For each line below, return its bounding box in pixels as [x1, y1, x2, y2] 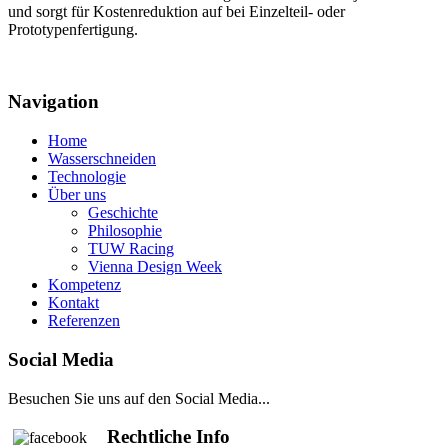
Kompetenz [48, 276, 121, 294]
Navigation [8, 91, 99, 113]
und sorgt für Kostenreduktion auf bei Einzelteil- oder [8, 2, 345, 20]
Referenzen [48, 312, 120, 330]
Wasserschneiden [48, 150, 156, 168]
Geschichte [88, 204, 158, 222]
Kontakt [48, 294, 99, 312]
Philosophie [88, 222, 162, 240]
